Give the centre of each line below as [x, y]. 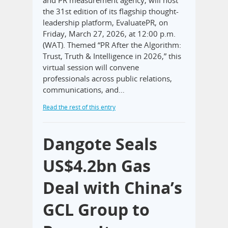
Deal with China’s [112, 187]
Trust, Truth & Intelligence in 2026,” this [112, 56]
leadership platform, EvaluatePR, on [105, 22]
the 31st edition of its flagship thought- [111, 11]
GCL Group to [96, 209]
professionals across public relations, [107, 78]
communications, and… [84, 89]
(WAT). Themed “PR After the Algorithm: [112, 45]
